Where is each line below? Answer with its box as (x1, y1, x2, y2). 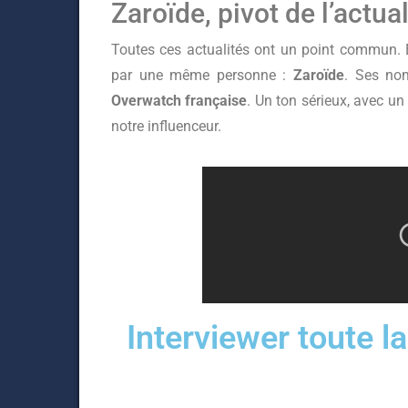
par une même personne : (111, 66, 294, 84)
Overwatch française (111, 92, 248, 109)
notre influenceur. (111, 117, 221, 135)
